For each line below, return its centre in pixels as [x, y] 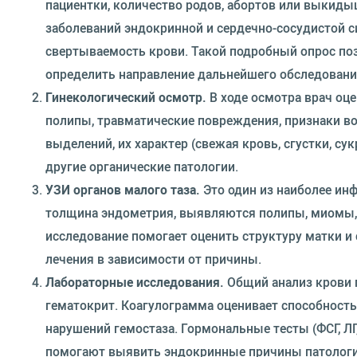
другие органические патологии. [142, 167]
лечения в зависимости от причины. [153, 259]
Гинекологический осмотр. [126, 97]
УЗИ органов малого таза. [123, 190]
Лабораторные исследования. [135, 282]
